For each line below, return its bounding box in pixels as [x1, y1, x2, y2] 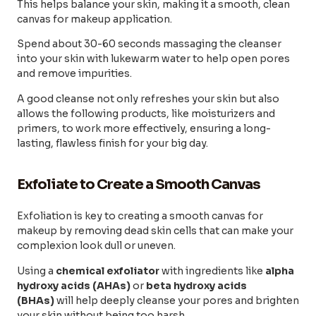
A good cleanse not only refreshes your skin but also [17, 92, 279, 105]
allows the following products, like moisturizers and [17, 107, 275, 120]
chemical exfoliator [56, 264, 159, 277]
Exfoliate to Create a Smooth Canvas [17, 176, 260, 194]
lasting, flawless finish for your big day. [17, 136, 208, 150]
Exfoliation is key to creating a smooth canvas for [17, 209, 263, 223]
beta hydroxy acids [146, 279, 247, 292]
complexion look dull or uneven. [17, 239, 178, 253]
